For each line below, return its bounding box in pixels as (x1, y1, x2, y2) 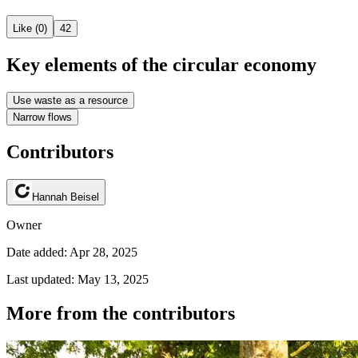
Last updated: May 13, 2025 (6, 272, 149, 286)
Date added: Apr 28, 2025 (6, 245, 137, 259)
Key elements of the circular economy (6, 54, 316, 76)
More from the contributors (6, 302, 235, 324)
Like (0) (13, 22, 47, 35)
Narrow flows (13, 110, 72, 123)
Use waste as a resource (13, 93, 128, 106)
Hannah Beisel (32, 190, 99, 203)
